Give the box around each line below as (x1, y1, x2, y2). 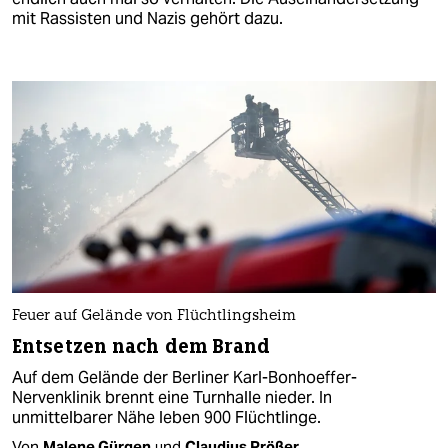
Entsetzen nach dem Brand (12, 334, 271, 360)
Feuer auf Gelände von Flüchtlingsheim (12, 309, 296, 325)
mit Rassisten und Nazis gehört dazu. (12, 7, 283, 29)
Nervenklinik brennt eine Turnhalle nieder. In (12, 387, 332, 409)
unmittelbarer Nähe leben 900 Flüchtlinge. (12, 407, 321, 429)
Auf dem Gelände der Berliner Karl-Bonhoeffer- (12, 367, 357, 389)
